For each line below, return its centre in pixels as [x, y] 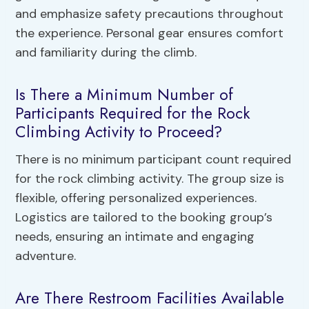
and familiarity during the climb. [106, 52]
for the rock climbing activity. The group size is [150, 178]
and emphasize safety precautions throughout [150, 13]
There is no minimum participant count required [153, 159]
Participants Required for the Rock [133, 113]
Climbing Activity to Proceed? [119, 132]
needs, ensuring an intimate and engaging [135, 236]
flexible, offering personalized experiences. [136, 198]
